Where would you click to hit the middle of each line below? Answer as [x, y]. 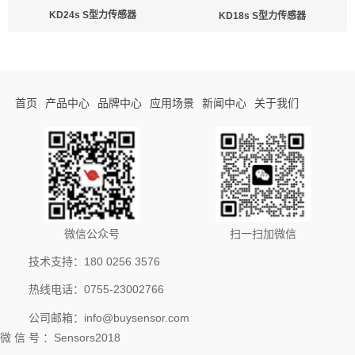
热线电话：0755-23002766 [96, 290]
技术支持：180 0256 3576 [94, 262]
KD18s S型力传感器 [262, 16]
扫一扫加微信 [263, 234]
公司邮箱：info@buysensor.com [109, 318]
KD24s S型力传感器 [93, 15]
